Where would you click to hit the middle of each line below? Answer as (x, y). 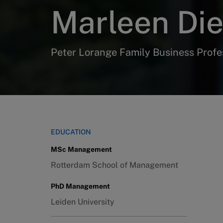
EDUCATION (71, 132)
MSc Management (81, 149)
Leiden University (83, 202)
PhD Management (80, 186)
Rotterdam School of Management (114, 165)
